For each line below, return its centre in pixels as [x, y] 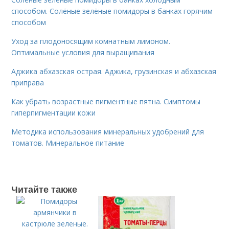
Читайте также [44, 189]
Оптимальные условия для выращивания [83, 52]
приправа [28, 82]
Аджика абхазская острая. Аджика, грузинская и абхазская [114, 71]
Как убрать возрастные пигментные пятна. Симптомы [106, 101]
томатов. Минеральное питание [68, 143]
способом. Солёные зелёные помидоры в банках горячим [112, 11]
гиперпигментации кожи [54, 112]
